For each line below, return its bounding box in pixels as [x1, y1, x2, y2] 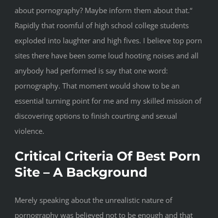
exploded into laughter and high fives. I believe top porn [15, 36, 202, 46]
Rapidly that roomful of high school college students [15, 20, 189, 31]
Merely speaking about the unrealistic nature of [15, 195, 172, 205]
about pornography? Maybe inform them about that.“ [15, 5, 192, 16]
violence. [15, 126, 44, 136]
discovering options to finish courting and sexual [15, 111, 177, 121]
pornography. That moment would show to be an [15, 81, 180, 91]
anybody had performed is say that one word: [15, 66, 168, 76]
